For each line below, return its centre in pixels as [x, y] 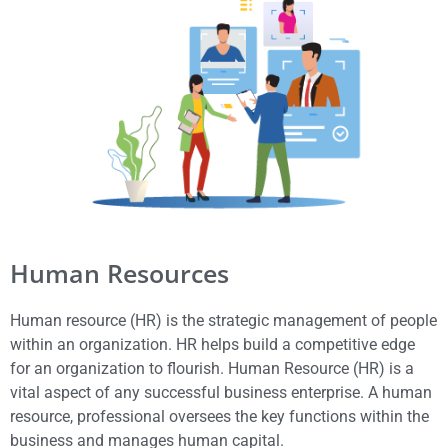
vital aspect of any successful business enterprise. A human [221, 392]
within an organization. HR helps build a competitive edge [212, 344]
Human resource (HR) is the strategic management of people [223, 320]
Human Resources [119, 272]
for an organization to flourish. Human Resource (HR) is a [212, 368]
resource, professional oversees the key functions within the [219, 416]
